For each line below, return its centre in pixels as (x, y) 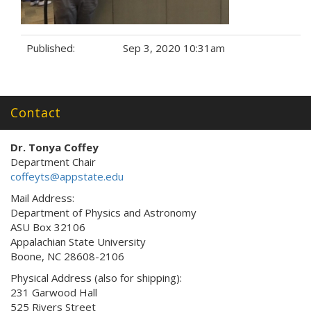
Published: (51, 48)
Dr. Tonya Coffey (54, 147)
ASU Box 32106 (48, 227)
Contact (36, 112)
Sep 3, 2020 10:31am (174, 48)
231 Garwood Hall (54, 292)
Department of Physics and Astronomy (103, 212)
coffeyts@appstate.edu (67, 176)
